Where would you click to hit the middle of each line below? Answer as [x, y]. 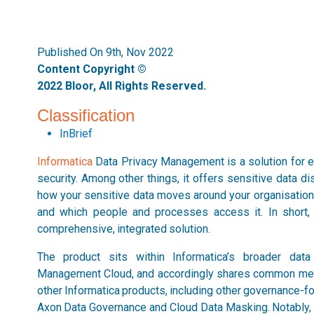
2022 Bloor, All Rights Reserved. [121, 86]
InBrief [76, 134]
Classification [86, 115]
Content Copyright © [91, 69]
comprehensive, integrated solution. [124, 229]
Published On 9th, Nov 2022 [105, 52]
